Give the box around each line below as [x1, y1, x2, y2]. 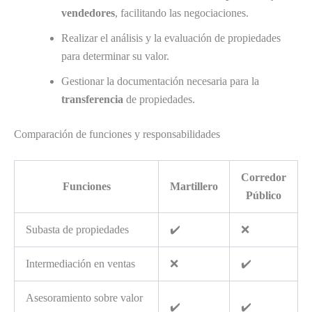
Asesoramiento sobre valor [26, 291, 143, 304]
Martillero [170, 180, 218, 192]
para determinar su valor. [61, 49, 169, 62]
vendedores [61, 6, 115, 19]
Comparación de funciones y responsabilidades [14, 127, 220, 140]
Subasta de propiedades [26, 223, 129, 235]
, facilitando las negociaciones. [115, 6, 249, 19]
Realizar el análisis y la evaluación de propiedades [61, 31, 281, 44]
